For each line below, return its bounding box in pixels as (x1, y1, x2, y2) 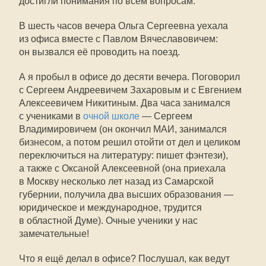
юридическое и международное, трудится (19, 202, 202, 213)
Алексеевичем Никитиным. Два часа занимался (19, 98, 230, 108)
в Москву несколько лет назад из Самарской (19, 176, 214, 186)
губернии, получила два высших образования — (19, 189, 233, 199)
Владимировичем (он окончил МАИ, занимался (19, 124, 227, 134)
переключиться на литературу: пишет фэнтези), (19, 150, 228, 160)
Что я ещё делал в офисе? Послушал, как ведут (19, 254, 230, 264)
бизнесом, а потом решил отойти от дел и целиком (19, 137, 240, 147)
